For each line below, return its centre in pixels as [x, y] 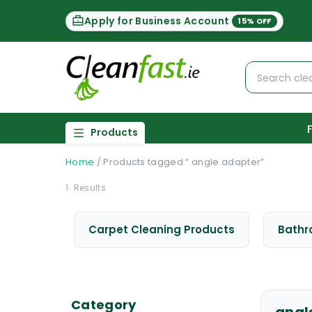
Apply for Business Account [157, 21]
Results [88, 188]
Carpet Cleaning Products [162, 229]
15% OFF [255, 21]
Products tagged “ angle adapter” [184, 162]
